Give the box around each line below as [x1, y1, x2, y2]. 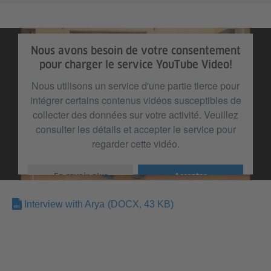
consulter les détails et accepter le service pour [35, 122, 236, 136]
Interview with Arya [24, 199, 105, 209]
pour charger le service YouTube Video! [39, 57, 232, 71]
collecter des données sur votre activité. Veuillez [33, 107, 238, 122]
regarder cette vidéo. [91, 136, 180, 151]
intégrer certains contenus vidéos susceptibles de [30, 93, 241, 107]
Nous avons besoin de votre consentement [30, 44, 241, 57]
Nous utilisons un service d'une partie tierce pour [31, 78, 240, 93]
